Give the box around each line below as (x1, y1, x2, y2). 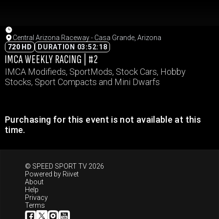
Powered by (25, 170, 63, 178)
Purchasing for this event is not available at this (5, 114, 201, 125)
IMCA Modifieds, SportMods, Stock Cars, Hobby (5, 66, 186, 77)
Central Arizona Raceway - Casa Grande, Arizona (13, 34, 161, 42)
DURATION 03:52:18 (38, 43, 108, 51)
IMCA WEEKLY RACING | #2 (5, 52, 99, 66)
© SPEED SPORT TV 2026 (25, 162, 104, 170)
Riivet (63, 170, 79, 178)
